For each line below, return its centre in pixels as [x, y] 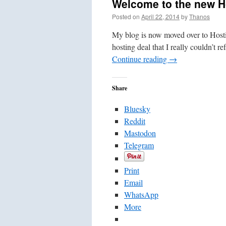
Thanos [200, 16]
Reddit [135, 121]
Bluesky [137, 109]
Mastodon [140, 133]
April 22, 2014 [160, 16]
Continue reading [140, 59]
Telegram [139, 145]
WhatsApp [141, 194]
